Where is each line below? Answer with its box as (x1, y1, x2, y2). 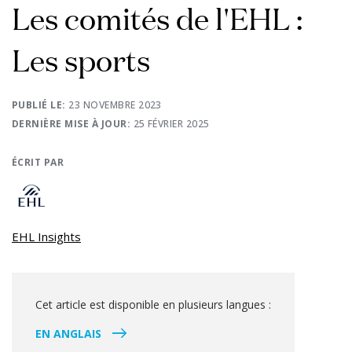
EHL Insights (12, 229, 81, 244)
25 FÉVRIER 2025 (133, 117, 210, 130)
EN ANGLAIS (35, 326, 101, 341)
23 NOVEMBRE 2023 (68, 98, 162, 112)
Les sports (12, 39, 150, 79)
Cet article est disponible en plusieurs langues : (35, 297, 271, 312)
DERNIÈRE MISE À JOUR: (12, 117, 134, 130)
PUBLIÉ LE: (12, 98, 69, 112)
